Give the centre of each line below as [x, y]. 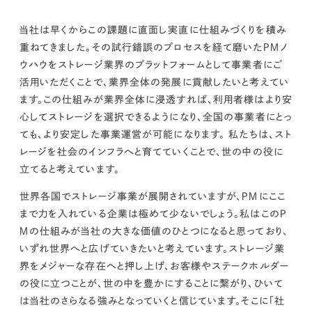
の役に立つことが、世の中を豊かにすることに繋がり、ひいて [151, 284]
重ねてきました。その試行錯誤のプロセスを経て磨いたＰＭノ [153, 48]
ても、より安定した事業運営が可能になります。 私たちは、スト [156, 135]
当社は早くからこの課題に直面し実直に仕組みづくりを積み [153, 30]
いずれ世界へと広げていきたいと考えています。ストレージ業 [152, 249]
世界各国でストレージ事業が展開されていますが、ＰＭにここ [152, 197]
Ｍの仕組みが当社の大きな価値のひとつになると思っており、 [154, 232]
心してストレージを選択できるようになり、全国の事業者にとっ [156, 117]
